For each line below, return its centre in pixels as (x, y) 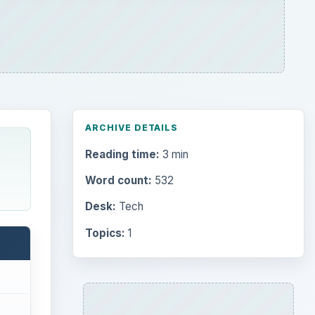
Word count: (118, 181)
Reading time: (122, 155)
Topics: (105, 233)
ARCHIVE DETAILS (131, 127)
